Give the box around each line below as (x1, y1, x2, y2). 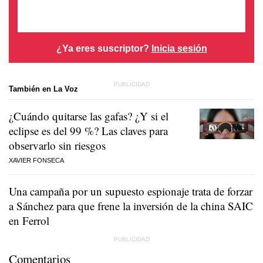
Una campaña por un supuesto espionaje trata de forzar (9, 183, 252, 198)
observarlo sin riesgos (9, 137, 106, 153)
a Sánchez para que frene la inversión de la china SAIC (9, 198, 253, 213)
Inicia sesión (151, 42, 207, 53)
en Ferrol (9, 213, 49, 228)
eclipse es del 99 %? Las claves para (9, 123, 168, 138)
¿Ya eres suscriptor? (56, 42, 151, 53)
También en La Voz (9, 85, 78, 94)
